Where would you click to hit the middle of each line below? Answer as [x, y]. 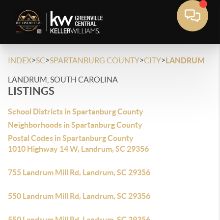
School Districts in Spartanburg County [76, 111]
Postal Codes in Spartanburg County [71, 138]
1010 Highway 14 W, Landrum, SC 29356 [78, 149]
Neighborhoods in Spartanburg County [75, 125]
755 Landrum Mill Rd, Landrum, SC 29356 [79, 172]
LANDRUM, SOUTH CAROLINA [63, 80]
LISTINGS [31, 91]
